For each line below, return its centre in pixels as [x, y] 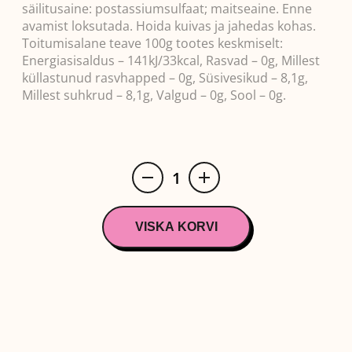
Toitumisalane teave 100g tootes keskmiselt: [152, 43]
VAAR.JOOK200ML [215, 226]
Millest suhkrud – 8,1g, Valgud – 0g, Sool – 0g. [154, 95]
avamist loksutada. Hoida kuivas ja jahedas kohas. [169, 26]
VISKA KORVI [176, 227]
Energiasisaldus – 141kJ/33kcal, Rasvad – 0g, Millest [171, 60]
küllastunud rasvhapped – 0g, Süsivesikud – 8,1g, [165, 78]
